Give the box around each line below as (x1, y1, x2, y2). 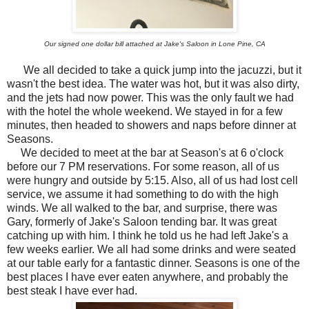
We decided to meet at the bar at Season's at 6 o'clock (7, 147, 283, 159)
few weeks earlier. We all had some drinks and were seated (7, 243, 296, 256)
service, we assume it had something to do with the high (7, 188, 279, 201)
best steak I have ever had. (7, 285, 137, 297)
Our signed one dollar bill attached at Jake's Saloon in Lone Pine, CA (43, 40, 266, 48)
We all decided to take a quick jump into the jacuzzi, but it (7, 64, 301, 77)
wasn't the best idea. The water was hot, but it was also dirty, (7, 78, 299, 90)
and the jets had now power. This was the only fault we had (7, 92, 294, 104)
